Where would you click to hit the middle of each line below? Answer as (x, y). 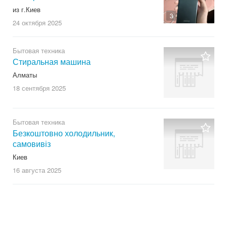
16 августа (29, 170)
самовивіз (32, 144)
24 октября (29, 23)
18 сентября (31, 88)
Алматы (25, 75)
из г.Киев (27, 10)
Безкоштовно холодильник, (64, 133)
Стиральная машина (52, 62)
